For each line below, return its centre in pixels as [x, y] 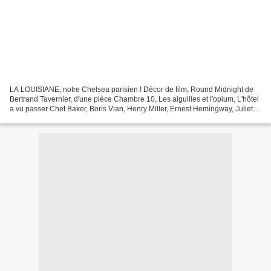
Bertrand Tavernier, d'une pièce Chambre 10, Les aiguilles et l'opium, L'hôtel [134, 100]
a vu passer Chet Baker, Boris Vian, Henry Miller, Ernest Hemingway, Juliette [134, 109]
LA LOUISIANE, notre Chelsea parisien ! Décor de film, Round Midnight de [132, 90]
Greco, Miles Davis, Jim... [51, 119]
